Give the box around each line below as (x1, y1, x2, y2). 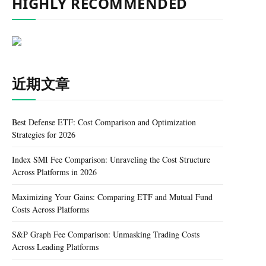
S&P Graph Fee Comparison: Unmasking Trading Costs (12, 229, 199, 240)
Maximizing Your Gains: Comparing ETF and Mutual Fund (12, 191, 213, 202)
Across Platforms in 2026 (12, 166, 97, 178)
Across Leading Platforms (12, 241, 99, 252)
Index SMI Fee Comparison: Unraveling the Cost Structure (12, 154, 210, 165)
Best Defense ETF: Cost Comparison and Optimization (12, 116, 196, 128)
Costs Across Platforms (12, 204, 89, 215)
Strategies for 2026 (12, 129, 75, 140)
